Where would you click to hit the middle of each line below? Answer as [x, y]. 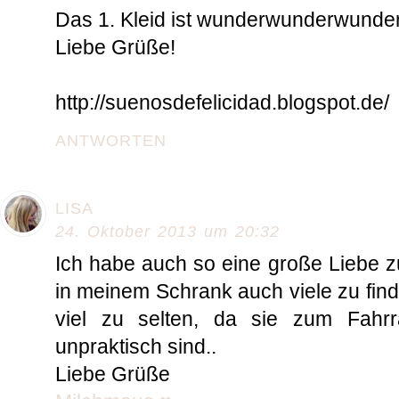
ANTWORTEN [111, 141]
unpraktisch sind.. [136, 347]
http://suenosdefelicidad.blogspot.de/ [222, 103]
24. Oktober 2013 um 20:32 [167, 232]
